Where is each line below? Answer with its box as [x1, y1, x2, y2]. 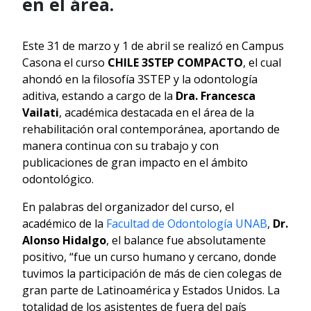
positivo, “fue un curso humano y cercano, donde [22, 249, 276, 264]
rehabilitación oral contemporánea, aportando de [22, 121, 280, 137]
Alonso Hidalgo [22, 232, 106, 248]
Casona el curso [22, 54, 108, 70]
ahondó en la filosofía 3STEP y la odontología [22, 71, 258, 87]
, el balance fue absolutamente [106, 232, 266, 248]
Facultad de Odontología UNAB [106, 215, 267, 231]
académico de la [22, 215, 106, 231]
